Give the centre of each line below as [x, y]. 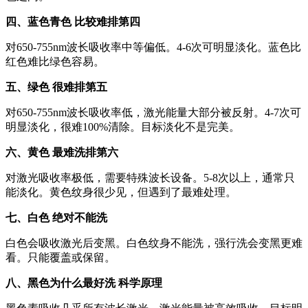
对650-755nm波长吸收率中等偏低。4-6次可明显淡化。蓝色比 [153, 47]
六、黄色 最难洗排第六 [62, 152]
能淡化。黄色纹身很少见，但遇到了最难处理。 [121, 192]
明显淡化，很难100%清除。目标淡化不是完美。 [123, 126]
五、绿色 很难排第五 [56, 87]
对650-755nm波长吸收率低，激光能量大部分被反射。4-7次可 [153, 112]
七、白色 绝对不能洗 [56, 217]
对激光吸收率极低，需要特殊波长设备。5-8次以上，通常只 [150, 177]
